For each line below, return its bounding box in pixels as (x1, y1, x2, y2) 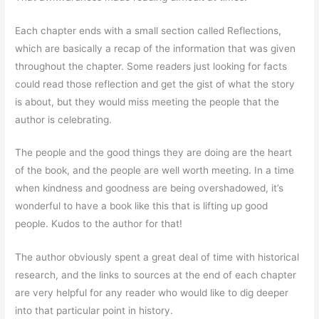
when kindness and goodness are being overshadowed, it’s (15, 182, 284, 194)
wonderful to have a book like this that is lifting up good (15, 200, 268, 212)
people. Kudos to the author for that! (15, 218, 183, 230)
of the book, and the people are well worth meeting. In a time (15, 164, 295, 177)
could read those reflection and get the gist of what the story (15, 78, 296, 90)
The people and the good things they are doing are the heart (15, 147, 293, 159)
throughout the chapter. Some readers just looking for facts (15, 60, 288, 72)
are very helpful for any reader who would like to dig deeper (15, 287, 289, 299)
